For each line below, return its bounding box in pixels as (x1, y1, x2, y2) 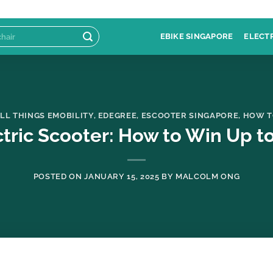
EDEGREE (97, 110, 137, 120)
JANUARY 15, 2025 (84, 172, 160, 182)
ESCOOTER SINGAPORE (141, 110, 239, 120)
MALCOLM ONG (175, 172, 240, 182)
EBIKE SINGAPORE (160, 32, 233, 41)
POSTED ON (33, 172, 85, 182)
